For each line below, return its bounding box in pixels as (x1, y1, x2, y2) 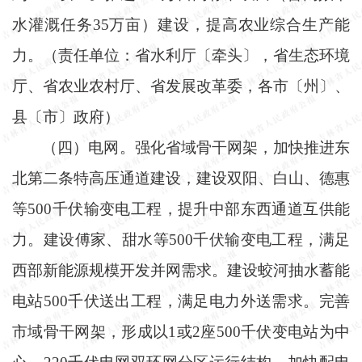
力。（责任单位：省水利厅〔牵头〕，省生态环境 (12, 46, 350, 64)
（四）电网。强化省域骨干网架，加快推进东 (42, 138, 350, 156)
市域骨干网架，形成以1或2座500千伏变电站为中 (12, 322, 350, 340)
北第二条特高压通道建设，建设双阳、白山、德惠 (12, 169, 350, 187)
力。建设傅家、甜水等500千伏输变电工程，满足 (12, 230, 350, 248)
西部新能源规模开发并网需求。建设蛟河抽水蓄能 (12, 261, 350, 279)
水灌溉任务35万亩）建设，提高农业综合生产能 (12, 15, 350, 33)
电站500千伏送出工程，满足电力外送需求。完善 (12, 292, 350, 309)
